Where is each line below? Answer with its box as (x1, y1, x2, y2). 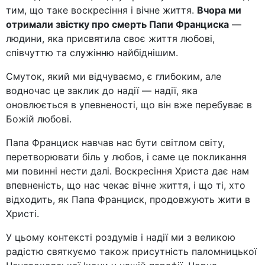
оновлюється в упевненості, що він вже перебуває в (6, 99, 252, 111)
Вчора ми (197, 4, 241, 17)
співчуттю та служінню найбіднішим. (6, 47, 178, 59)
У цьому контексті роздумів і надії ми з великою (6, 231, 235, 244)
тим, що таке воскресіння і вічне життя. (6, 4, 197, 17)
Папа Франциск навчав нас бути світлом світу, (6, 137, 225, 149)
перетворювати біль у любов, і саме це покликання (6, 151, 247, 163)
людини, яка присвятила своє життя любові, (6, 33, 215, 45)
